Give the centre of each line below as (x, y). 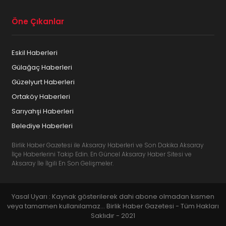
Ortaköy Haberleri (41, 96)
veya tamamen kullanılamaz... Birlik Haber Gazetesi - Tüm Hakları (113, 206)
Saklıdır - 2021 (113, 215)
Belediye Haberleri (42, 126)
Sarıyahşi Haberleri (43, 111)
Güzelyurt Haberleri (43, 82)
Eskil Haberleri (35, 52)
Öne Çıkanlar (38, 21)
